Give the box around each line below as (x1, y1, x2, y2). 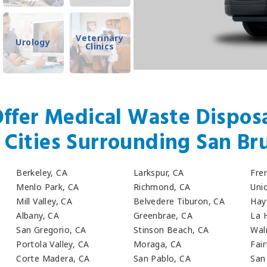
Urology (15, 36, 51, 48)
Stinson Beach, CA (133, 223, 209, 235)
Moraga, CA (133, 238, 182, 250)
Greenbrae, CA (133, 209, 193, 221)
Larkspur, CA (133, 166, 184, 178)
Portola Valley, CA (16, 238, 89, 250)
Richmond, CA (133, 181, 191, 193)
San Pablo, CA (133, 253, 191, 265)
